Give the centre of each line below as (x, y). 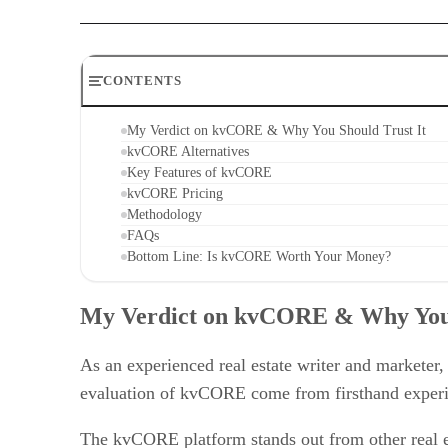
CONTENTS (143, 80)
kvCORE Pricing (175, 193)
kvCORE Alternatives (188, 151)
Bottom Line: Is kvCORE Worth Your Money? (261, 256)
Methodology (166, 214)
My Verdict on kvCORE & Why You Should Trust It (278, 130)
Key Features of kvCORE (199, 172)
